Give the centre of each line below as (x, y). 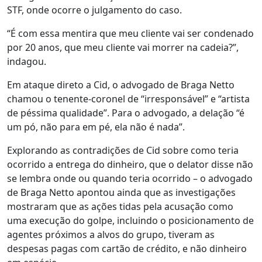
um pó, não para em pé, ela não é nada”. (96, 127)
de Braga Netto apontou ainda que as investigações (121, 193)
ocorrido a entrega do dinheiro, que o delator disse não (130, 165)
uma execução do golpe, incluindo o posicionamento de (130, 221)
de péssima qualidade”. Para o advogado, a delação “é (126, 113)
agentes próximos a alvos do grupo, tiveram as (111, 235)
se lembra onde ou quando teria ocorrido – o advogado (130, 179)
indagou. (27, 62)
